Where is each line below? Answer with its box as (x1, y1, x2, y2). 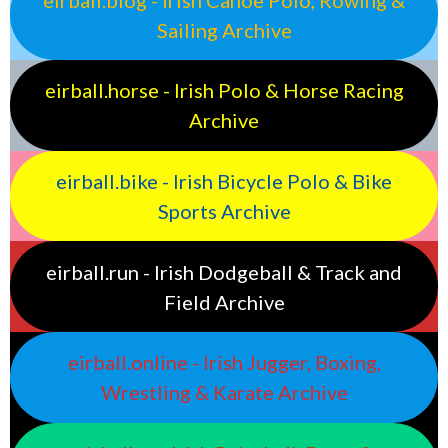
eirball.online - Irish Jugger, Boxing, (67, 350, 381, 375)
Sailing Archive (156, 17, 292, 42)
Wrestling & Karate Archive (100, 380, 348, 405)
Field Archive (163, 289, 285, 314)
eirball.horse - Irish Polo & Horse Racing (44, 78, 404, 103)
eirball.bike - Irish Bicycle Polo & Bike (56, 168, 392, 193)
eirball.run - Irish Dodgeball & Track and (46, 259, 402, 284)
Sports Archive (157, 198, 291, 223)
